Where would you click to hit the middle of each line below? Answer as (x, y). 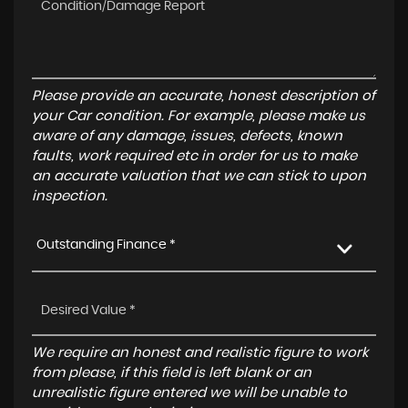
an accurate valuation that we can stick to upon (199, 176)
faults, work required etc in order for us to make (194, 156)
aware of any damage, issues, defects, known (187, 136)
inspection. (70, 196)
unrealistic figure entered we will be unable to (189, 393)
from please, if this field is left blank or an (172, 373)
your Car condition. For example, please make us (199, 116)
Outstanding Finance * (106, 245)
